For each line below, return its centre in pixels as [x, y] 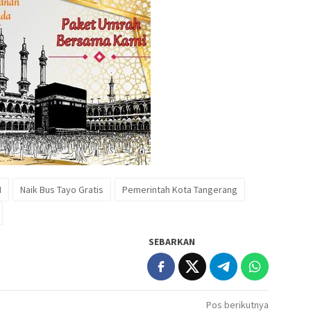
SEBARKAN [172, 242]
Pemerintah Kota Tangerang [180, 190]
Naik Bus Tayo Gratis [62, 190]
